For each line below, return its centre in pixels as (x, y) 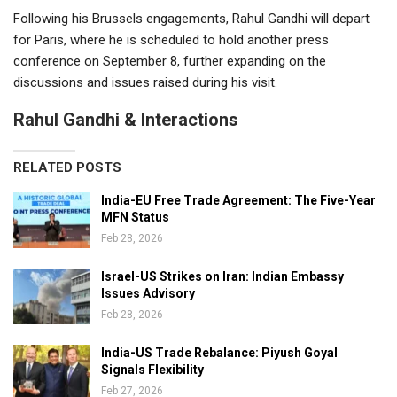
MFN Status (135, 217)
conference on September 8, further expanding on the (170, 61)
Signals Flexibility (152, 369)
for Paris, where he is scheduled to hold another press (171, 39)
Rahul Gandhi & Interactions (126, 119)
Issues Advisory (148, 293)
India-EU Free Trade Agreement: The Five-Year (238, 200)
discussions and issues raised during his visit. (145, 82)
